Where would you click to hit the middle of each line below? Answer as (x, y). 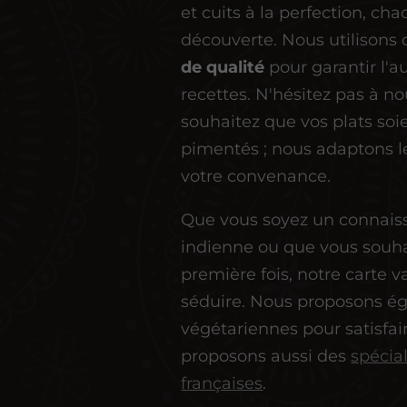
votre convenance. (256, 177)
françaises (222, 384)
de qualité (223, 68)
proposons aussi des (266, 357)
